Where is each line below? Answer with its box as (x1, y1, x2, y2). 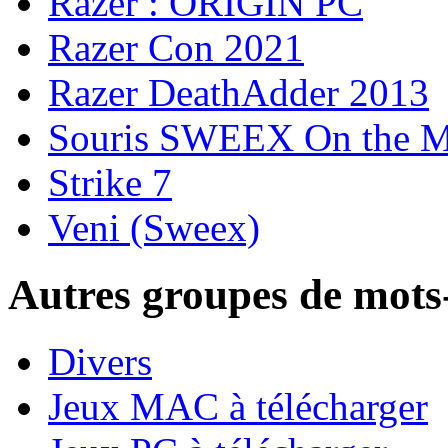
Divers (48, 339, 152, 383)
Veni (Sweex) (48, 205, 260, 249)
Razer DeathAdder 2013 (48, 70, 429, 114)
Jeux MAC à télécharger (48, 384, 428, 428)
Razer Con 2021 (48, 25, 304, 69)
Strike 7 (48, 160, 172, 204)
